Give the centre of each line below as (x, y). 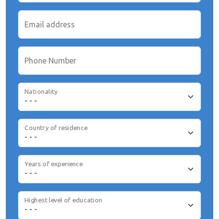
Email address (50, 24)
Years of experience (54, 164)
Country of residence (56, 128)
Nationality (41, 91)
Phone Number (50, 61)
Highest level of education (64, 200)
